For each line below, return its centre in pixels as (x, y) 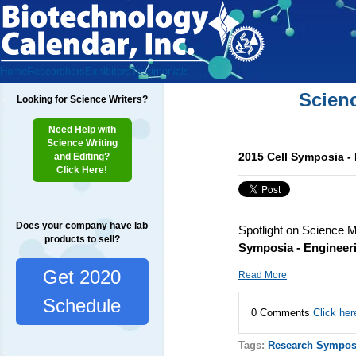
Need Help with (82, 130)
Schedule (82, 306)
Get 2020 (82, 277)
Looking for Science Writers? (82, 99)
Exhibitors (108, 71)
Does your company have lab (82, 226)
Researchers (56, 71)
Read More (262, 275)
